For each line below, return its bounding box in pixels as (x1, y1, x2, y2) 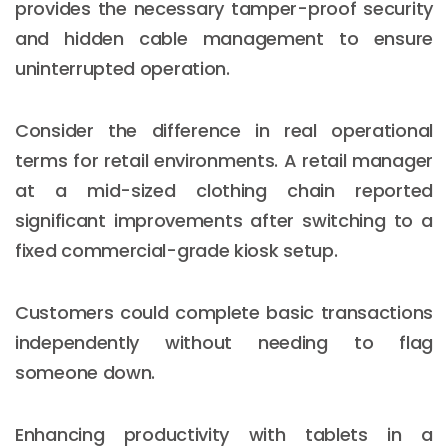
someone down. (15, 359, 156, 385)
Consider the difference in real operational (15, 117, 433, 143)
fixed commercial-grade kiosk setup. (15, 237, 338, 263)
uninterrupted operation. (15, 55, 230, 81)
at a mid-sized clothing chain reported (15, 177, 433, 203)
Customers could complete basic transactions (15, 299, 433, 325)
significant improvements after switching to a (15, 207, 433, 233)
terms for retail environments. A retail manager (15, 147, 433, 173)
